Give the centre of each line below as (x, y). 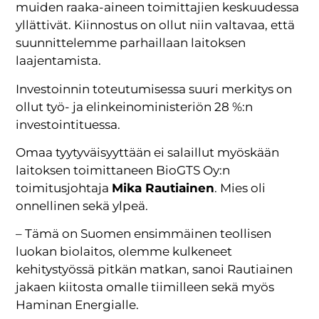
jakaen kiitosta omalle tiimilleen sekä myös (145, 287)
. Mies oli (240, 188)
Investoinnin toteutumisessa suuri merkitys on (154, 89)
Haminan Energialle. (78, 305)
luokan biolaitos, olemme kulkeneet (124, 252)
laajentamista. (59, 61)
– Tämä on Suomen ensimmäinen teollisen (144, 234)
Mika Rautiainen (163, 188)
